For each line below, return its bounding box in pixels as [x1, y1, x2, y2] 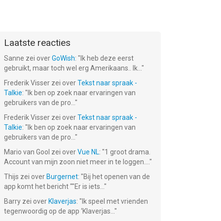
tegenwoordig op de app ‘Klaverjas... [4, 207, 114, 215]
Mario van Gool [4, 148, 50, 156]
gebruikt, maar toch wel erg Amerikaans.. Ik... [4, 64, 142, 72]
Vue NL [77, 148, 99, 156]
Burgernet [46, 173, 78, 181]
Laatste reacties [4, 37, 71, 48]
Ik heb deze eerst [80, 54, 134, 62]
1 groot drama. [105, 148, 150, 156]
